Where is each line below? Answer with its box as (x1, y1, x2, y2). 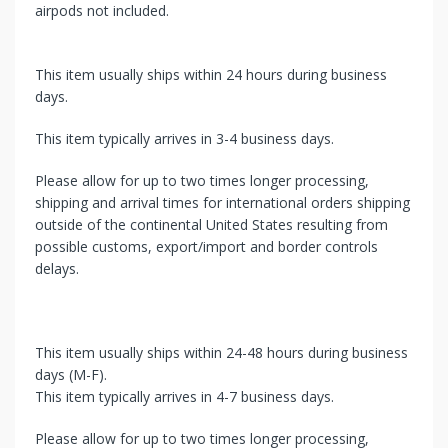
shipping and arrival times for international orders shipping (35, 192, 410, 212)
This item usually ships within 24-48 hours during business (35, 342, 408, 362)
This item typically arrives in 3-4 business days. (35, 128, 334, 148)
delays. (35, 258, 79, 278)
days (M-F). (35, 364, 107, 384)
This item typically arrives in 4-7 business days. (35, 386, 334, 406)
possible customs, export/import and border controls (35, 236, 378, 256)
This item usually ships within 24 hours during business (35, 64, 387, 84)
